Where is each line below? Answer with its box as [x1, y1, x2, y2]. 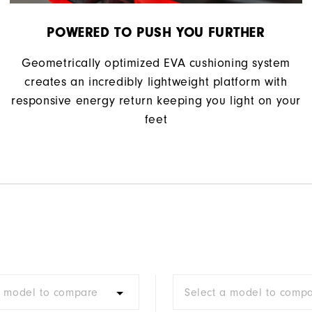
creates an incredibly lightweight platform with [24, 75, 288, 90]
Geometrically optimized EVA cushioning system [21, 56, 290, 71]
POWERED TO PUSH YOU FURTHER [47, 24, 265, 41]
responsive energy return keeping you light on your [10, 93, 301, 109]
